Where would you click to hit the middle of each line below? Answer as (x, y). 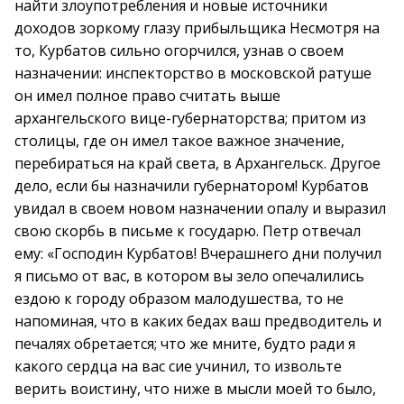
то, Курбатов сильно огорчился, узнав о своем (179, 50)
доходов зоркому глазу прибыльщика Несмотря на (197, 28)
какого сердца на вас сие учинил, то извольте (178, 366)
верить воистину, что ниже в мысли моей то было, (195, 389)
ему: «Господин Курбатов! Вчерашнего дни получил (198, 253)
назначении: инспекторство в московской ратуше (193, 73)
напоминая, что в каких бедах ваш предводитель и (198, 321)
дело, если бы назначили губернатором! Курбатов (192, 186)
